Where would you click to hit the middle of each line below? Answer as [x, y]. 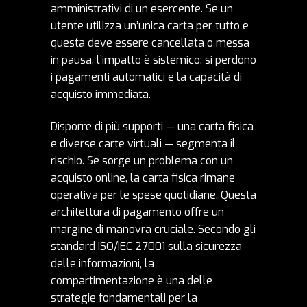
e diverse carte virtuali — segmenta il [143, 144]
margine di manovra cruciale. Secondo [147, 230]
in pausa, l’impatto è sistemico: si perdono [153, 60]
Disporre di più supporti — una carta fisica [152, 127]
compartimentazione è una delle [132, 281]
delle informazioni [95, 264]
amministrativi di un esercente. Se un [142, 9]
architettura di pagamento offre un [137, 212]
